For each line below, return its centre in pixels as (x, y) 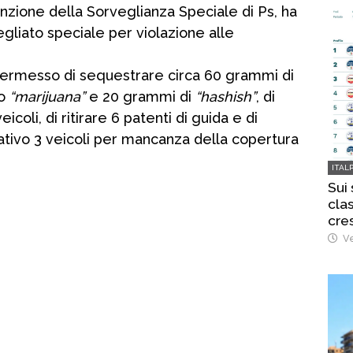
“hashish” (226, 97)
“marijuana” (47, 97)
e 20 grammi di (140, 97)
